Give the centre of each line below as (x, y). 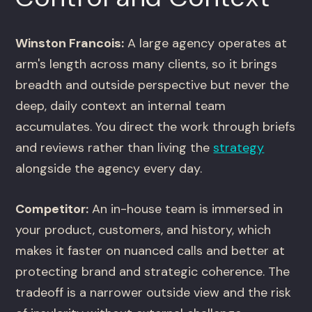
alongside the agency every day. (109, 169)
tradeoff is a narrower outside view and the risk (154, 293)
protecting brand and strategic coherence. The (153, 272)
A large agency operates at (206, 44)
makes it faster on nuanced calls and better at (150, 251)
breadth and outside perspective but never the (153, 85)
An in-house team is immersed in (186, 209)
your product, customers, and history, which (143, 230)
